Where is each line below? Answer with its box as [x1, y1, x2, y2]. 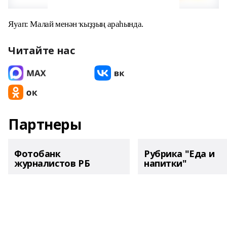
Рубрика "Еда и [144, 147, 215, 160]
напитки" [144, 157, 187, 169]
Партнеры [8, 115, 82, 134]
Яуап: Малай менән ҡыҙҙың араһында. [8, 19, 143, 29]
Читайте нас [8, 44, 75, 57]
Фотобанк [14, 147, 61, 160]
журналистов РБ [14, 157, 90, 169]
